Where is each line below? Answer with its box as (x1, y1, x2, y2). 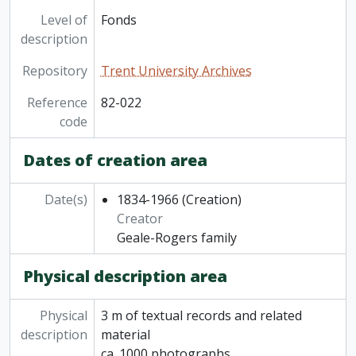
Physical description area (23, 265, 227, 288)
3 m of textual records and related (100, 307, 302, 325)
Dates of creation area (23, 149, 207, 172)
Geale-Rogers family (116, 229, 237, 247)
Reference (26, 94, 87, 112)
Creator (116, 210, 163, 228)
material (100, 326, 150, 344)
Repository (21, 62, 87, 80)
